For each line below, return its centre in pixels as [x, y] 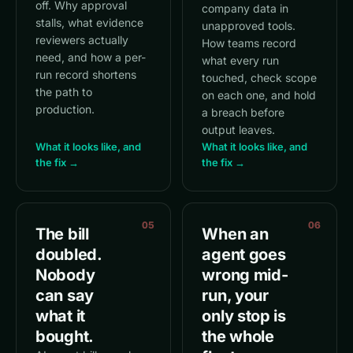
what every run [241, 60]
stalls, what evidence [89, 22]
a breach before [243, 112]
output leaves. [239, 130]
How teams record [249, 43]
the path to [64, 92]
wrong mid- [245, 275]
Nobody [65, 275]
